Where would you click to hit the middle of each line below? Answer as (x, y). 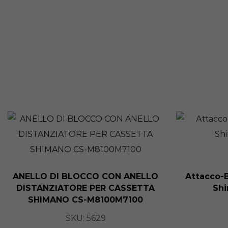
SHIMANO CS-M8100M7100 (86, 199)
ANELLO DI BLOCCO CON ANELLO (86, 176)
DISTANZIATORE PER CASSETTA (86, 188)
